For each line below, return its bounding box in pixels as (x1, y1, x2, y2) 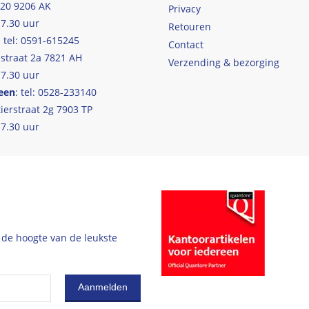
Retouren (168, 19, 211, 33)
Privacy (168, 1, 201, 15)
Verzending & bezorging (168, 55, 279, 69)
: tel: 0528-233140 (15, 85, 97, 99)
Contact (168, 37, 203, 51)
